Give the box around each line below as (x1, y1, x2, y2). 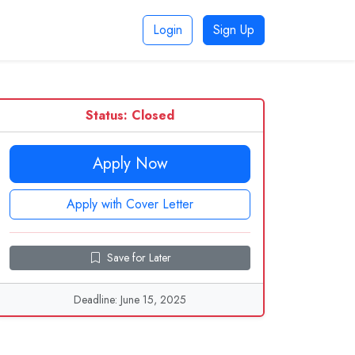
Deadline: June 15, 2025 (74, 292, 186, 307)
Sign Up (213, 21, 254, 39)
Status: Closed (86, 106, 174, 124)
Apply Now (92, 152, 168, 175)
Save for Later (106, 250, 171, 265)
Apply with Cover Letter (67, 195, 193, 213)
